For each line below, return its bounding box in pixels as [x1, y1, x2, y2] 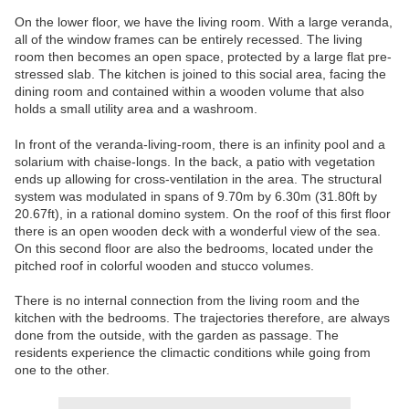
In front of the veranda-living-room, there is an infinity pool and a [15, 137, 385, 152]
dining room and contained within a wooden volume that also [15, 84, 364, 100]
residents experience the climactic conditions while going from [15, 345, 371, 361]
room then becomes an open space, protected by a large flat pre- [15, 49, 392, 65]
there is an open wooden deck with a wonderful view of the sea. [15, 224, 381, 239]
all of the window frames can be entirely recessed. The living [15, 32, 362, 47]
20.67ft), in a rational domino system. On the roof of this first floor [15, 206, 391, 222]
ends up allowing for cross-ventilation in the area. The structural [15, 172, 382, 187]
